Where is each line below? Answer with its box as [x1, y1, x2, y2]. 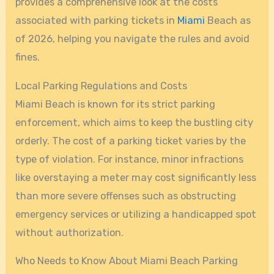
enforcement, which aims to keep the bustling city [15, 116, 254, 128]
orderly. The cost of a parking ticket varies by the [15, 135, 246, 147]
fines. [15, 51, 40, 64]
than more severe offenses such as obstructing [15, 190, 237, 202]
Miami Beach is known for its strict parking [15, 98, 216, 110]
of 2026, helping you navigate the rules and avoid [15, 33, 250, 45]
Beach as [205, 15, 251, 27]
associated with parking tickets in [15, 15, 178, 27]
